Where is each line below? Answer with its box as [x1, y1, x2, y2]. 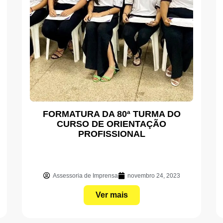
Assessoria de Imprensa [52, 172, 118, 179]
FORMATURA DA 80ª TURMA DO [42, 109, 181, 119]
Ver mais [95, 190, 128, 199]
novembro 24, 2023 [127, 172, 180, 179]
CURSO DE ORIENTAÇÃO [57, 118, 166, 129]
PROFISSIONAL [78, 128, 145, 139]
